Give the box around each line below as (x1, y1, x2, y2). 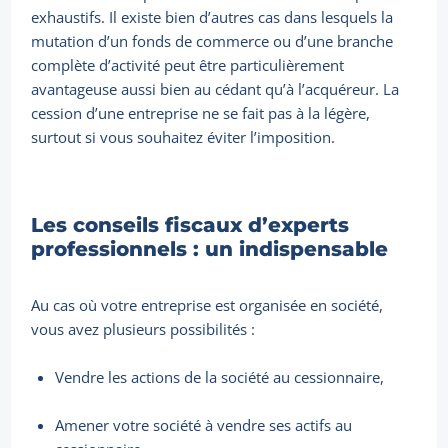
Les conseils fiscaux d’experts (31, 213, 350, 238)
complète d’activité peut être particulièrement (31, 55, 345, 76)
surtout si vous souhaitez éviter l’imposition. (31, 127, 336, 148)
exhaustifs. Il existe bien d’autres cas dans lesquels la (31, 7, 394, 28)
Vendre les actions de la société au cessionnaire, (55, 367, 385, 388)
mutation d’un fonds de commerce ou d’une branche (31, 31, 394, 52)
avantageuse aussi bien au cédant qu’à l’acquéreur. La (31, 79, 400, 100)
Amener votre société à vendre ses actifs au (55, 415, 353, 436)
